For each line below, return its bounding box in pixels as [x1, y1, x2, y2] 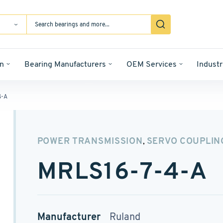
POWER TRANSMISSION [37, 135, 143, 146]
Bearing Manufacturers [24, 59, 106, 69]
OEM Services [126, 59, 177, 69]
